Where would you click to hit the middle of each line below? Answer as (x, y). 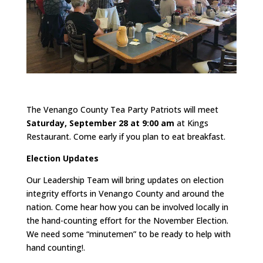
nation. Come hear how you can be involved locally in (127, 207)
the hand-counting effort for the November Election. (127, 220)
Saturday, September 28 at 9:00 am (100, 123)
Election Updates (62, 158)
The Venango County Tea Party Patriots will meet (122, 109)
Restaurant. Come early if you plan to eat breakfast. (126, 136)
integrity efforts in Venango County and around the (125, 193)
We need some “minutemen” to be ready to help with (128, 234)
